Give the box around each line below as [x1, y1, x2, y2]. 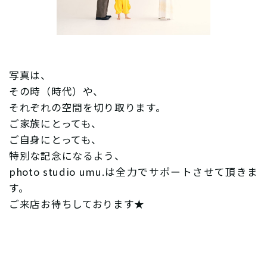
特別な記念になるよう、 [9, 148, 125, 163]
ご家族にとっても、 [9, 116, 102, 131]
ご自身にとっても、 [9, 132, 102, 147]
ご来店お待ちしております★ [9, 196, 145, 211]
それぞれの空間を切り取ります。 [9, 100, 166, 114]
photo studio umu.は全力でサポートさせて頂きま [9, 164, 258, 179]
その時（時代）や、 [9, 83, 104, 98]
